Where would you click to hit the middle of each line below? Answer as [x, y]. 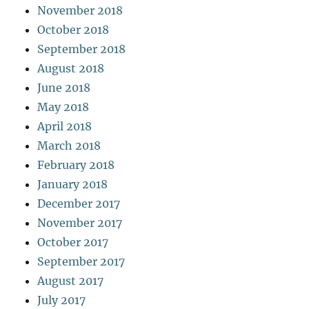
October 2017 [73, 242]
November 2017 [80, 222]
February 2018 [76, 165]
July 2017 [62, 300]
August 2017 [71, 280]
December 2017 [79, 203]
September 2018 [82, 49]
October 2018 [73, 29]
